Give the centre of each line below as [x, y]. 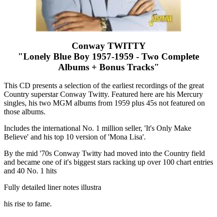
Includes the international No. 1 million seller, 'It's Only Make [98, 128]
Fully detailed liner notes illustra [53, 187]
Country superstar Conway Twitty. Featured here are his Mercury [103, 94]
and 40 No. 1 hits [30, 171]
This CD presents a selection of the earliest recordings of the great [104, 86]
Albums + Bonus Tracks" [108, 67]
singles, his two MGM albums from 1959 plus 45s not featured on [104, 103]
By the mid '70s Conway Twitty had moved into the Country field [104, 154]
